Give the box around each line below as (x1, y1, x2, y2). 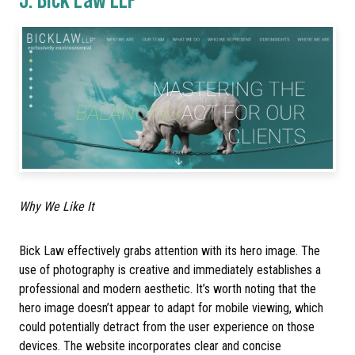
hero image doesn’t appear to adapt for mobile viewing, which (19, 300, 323, 316)
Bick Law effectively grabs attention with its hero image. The (19, 243, 320, 259)
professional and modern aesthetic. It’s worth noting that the (19, 281, 316, 297)
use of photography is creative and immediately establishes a (19, 262, 321, 278)
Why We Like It (19, 199, 94, 215)
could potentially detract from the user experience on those (19, 319, 315, 335)
